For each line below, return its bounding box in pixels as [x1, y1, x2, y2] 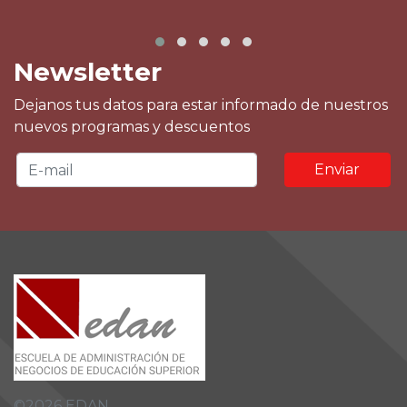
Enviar [314, 161, 361, 178]
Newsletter [14, 56, 162, 87]
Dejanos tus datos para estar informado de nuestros [14, 96, 388, 114]
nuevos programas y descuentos [14, 118, 250, 135]
